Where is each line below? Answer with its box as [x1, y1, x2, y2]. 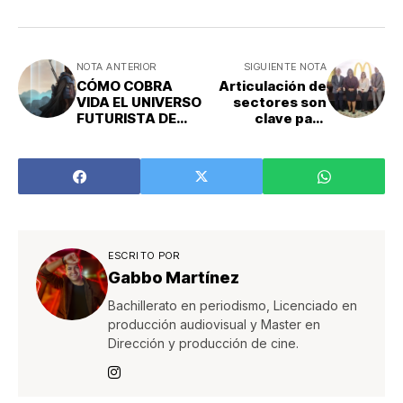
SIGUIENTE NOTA [243, 60, 327, 73]
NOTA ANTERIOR [76, 60, 157, 73]
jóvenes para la [222, 158, 327, 175]
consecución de [213, 175, 327, 192]
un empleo [254, 191, 327, 208]
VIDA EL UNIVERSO [76, 94, 201, 111]
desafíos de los [221, 142, 327, 159]
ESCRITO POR [108, 249, 181, 262]
